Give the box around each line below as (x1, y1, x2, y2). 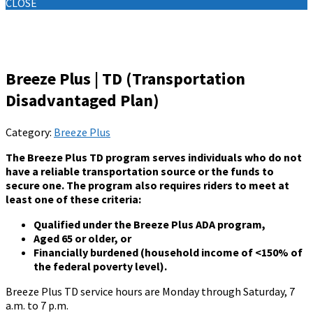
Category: (6, 124, 54, 139)
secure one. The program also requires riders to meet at (6, 177, 289, 192)
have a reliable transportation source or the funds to (6, 163, 274, 178)
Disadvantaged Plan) (6, 89, 159, 111)
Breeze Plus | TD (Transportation (6, 67, 245, 89)
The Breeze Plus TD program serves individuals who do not (6, 150, 302, 164)
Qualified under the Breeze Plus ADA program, (34, 217, 265, 231)
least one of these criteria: (6, 191, 141, 206)
